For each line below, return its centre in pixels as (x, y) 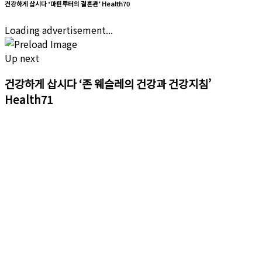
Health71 (29, 99)
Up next (22, 58)
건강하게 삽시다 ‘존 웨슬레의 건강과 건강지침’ (108, 84)
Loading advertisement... (59, 30)
